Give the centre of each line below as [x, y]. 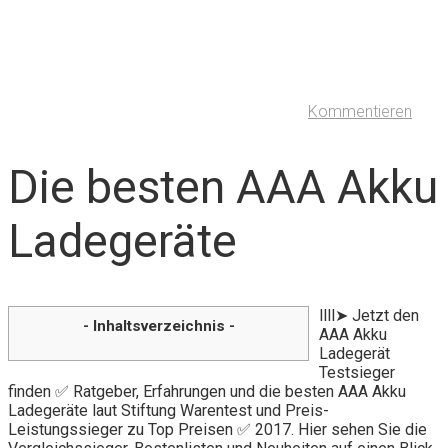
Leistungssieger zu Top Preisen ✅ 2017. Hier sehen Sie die [217, 429]
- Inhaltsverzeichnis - [158, 325]
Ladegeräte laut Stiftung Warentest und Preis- [168, 410]
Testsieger [357, 372]
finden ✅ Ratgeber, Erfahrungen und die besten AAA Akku [207, 391]
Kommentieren [360, 112]
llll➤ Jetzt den [369, 315]
